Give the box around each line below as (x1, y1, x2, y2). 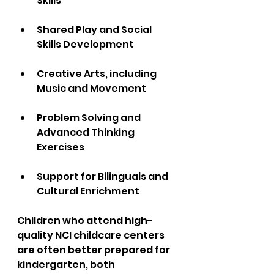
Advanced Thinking (37, 125, 136, 139)
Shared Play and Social (37, 23, 154, 37)
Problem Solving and (37, 111, 143, 125)
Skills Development (37, 37, 136, 51)
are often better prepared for (17, 243, 172, 257)
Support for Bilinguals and (37, 169, 170, 183)
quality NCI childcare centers (17, 228, 166, 242)
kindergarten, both (17, 257, 117, 272)
